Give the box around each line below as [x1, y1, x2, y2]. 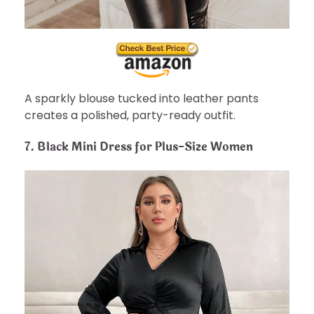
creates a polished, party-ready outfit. [25, 107, 235, 123]
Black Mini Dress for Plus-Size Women [37, 137, 253, 156]
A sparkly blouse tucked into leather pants [25, 90, 259, 107]
